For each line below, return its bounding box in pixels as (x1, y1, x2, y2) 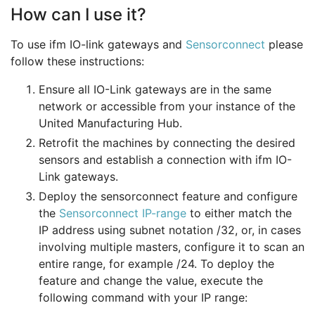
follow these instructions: (11, 54, 144, 69)
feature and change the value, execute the (39, 274, 263, 288)
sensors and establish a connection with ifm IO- (39, 153, 292, 167)
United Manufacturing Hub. (39, 116, 182, 131)
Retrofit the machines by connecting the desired (39, 136, 295, 150)
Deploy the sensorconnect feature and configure (39, 189, 297, 204)
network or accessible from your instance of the (39, 99, 295, 114)
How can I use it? (11, 4, 146, 25)
